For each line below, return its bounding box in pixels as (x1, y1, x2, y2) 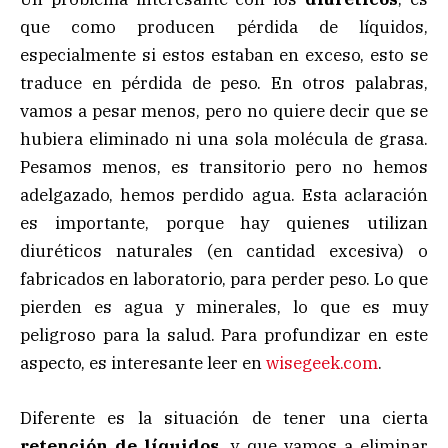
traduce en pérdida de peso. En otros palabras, (20, 72, 428, 95)
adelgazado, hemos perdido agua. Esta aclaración (20, 184, 428, 207)
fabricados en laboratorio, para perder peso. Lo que (20, 268, 428, 291)
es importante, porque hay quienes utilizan (20, 212, 428, 235)
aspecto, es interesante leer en (20, 352, 266, 375)
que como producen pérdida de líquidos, (20, 16, 428, 39)
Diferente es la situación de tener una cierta (20, 406, 428, 429)
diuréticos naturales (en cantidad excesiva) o (20, 240, 428, 263)
